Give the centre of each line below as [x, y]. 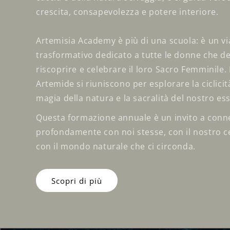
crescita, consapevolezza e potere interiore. [127, 12]
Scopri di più [77, 180]
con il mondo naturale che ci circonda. [116, 147]
